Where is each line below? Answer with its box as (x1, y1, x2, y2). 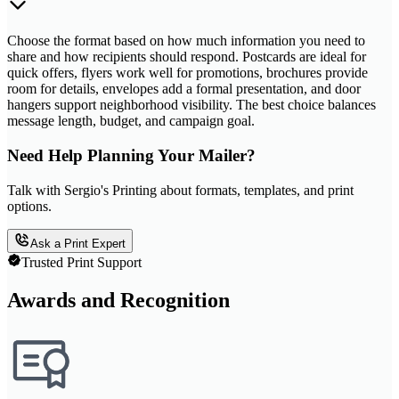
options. (7, 198, 52, 214)
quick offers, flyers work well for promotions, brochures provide (7, 65, 368, 81)
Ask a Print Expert (30, 236, 126, 250)
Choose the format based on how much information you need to (7, 33, 365, 49)
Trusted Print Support (21, 254, 142, 270)
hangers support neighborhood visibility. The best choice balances (7, 97, 376, 113)
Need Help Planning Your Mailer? (7, 146, 256, 166)
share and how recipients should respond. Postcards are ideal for (7, 49, 366, 65)
